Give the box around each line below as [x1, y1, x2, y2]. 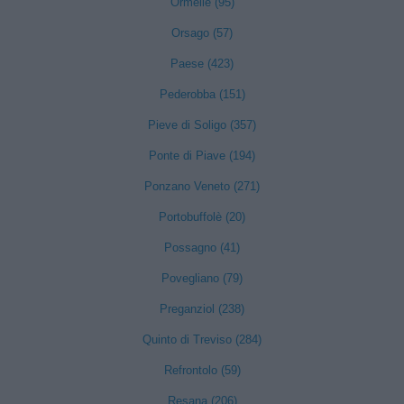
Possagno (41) [164, 241, 240, 254]
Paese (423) [170, 57, 234, 70]
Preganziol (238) [160, 302, 244, 316]
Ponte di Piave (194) [149, 149, 255, 162]
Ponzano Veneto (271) [144, 179, 260, 193]
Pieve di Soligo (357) [148, 118, 256, 132]
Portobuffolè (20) [159, 210, 245, 224]
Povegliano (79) [161, 271, 243, 285]
